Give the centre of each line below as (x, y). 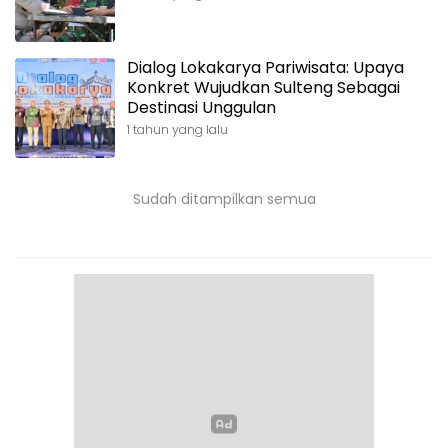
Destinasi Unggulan (201, 108)
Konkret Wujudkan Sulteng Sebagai (263, 88)
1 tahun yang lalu (177, 130)
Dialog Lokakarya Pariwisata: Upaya (265, 68)
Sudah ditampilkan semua (224, 199)
